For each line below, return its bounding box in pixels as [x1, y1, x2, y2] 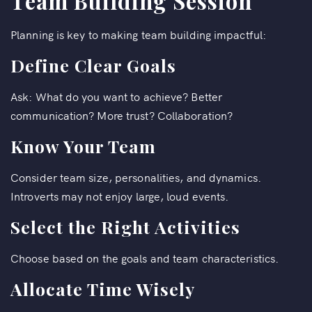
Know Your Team [10, 134, 156, 157]
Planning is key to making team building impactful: [10, 26, 266, 42]
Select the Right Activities [10, 215, 240, 238]
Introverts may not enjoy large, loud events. [10, 188, 229, 203]
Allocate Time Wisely [10, 277, 195, 300]
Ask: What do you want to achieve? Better [10, 88, 223, 104]
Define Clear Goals [10, 54, 176, 77]
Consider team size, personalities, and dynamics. [10, 169, 261, 185]
